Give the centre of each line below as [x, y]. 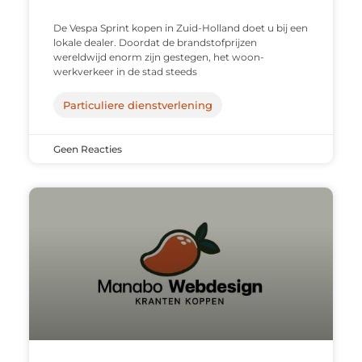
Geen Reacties [87, 149]
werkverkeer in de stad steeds [125, 72]
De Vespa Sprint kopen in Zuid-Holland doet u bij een [180, 28]
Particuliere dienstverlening [137, 105]
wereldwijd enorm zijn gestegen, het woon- [158, 57]
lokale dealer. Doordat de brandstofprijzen [155, 43]
